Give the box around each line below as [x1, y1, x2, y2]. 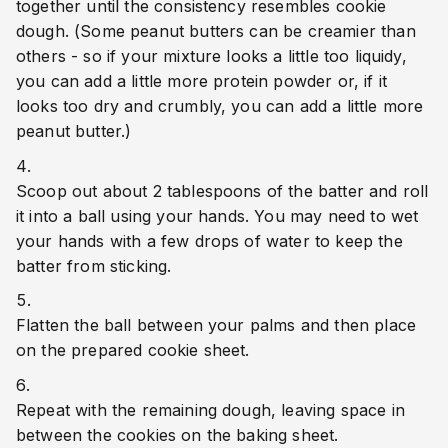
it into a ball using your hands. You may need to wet [16, 205, 419, 226]
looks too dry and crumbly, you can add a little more [16, 95, 424, 116]
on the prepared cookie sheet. [16, 340, 250, 361]
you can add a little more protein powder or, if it [16, 70, 388, 91]
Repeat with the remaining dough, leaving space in [16, 399, 405, 420]
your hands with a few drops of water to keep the [16, 230, 403, 251]
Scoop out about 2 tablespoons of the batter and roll [16, 180, 429, 201]
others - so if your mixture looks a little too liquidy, [16, 45, 407, 66]
